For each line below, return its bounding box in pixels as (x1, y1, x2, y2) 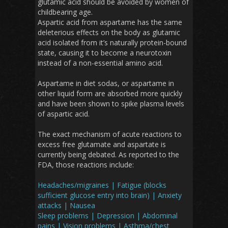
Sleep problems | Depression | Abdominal (38, 211, 178, 221)
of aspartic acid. (38, 109, 90, 119)
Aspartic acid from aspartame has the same (38, 17, 182, 27)
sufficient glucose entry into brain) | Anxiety (38, 190, 182, 201)
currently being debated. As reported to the (38, 150, 179, 160)
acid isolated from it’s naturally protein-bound (38, 38, 187, 48)
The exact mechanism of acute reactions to (38, 129, 182, 139)
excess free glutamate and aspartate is (38, 139, 166, 150)
